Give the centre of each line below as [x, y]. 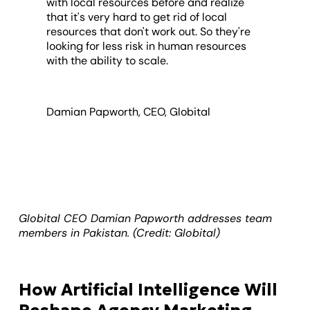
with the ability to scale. [108, 60]
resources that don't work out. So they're [149, 31]
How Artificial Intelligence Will [148, 290]
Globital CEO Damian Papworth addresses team [146, 218]
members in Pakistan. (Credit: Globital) [120, 232]
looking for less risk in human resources [147, 46]
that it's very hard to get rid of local [137, 17]
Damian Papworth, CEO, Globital [129, 111]
